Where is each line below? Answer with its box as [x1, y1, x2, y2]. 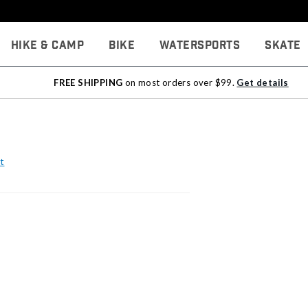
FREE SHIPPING [54, 77, 123, 88]
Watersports [159, 38, 241, 53]
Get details [236, 77, 289, 88]
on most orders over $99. [122, 77, 237, 88]
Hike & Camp [10, 38, 85, 53]
